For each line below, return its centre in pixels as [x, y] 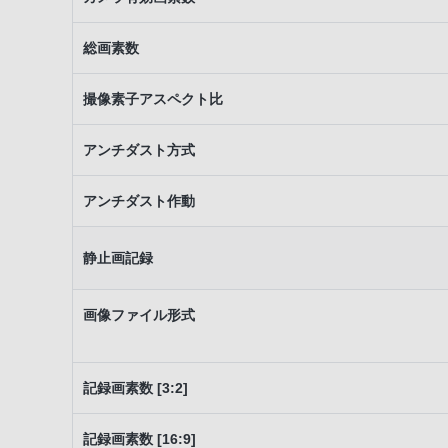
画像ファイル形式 [139, 315]
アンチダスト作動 [139, 201]
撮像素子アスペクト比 [153, 99]
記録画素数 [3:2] [135, 388]
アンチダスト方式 [139, 150]
